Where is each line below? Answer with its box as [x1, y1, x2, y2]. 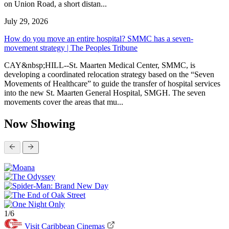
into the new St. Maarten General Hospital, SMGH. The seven [4, 88, 205, 97]
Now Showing [4, 117, 75, 130]
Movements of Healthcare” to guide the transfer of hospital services [4, 79, 220, 88]
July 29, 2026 [4, 16, 48, 26]
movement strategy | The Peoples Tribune [4, 43, 138, 52]
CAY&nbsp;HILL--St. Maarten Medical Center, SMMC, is [4, 60, 195, 70]
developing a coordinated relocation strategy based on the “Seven [4, 70, 214, 79]
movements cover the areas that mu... [4, 97, 123, 106]
